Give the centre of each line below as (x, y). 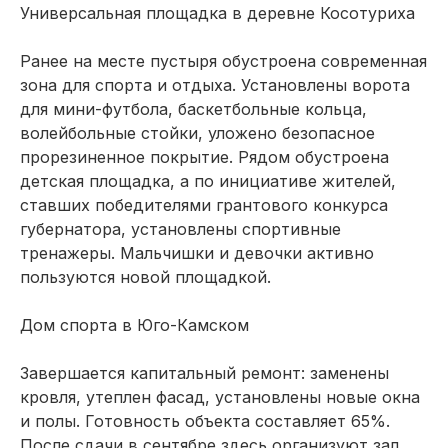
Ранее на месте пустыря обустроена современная (223, 60)
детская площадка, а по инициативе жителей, (208, 180)
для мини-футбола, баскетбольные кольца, (193, 108)
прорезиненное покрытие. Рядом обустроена (204, 156)
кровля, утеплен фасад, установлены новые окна (220, 396)
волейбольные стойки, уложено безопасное (197, 132)
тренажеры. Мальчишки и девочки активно (197, 252)
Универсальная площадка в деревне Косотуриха (217, 12)
